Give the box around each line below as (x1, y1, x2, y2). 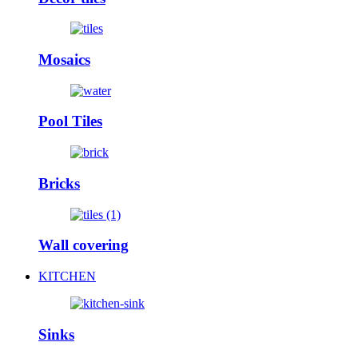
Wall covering (38, 237, 129, 254)
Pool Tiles (38, 113, 102, 130)
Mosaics (38, 51, 90, 69)
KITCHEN (38, 269, 96, 284)
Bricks (38, 174, 80, 192)
